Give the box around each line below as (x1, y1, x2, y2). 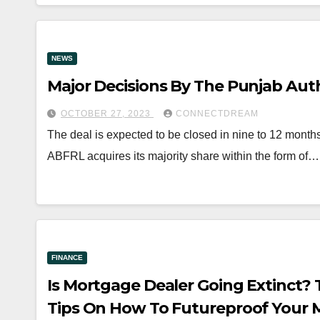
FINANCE (51, 254, 83, 261)
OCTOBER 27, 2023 (61, 109, 154, 119)
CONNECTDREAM (176, 109, 259, 119)
